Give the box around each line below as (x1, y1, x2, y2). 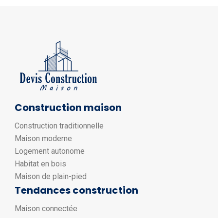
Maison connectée (15, 204, 77, 214)
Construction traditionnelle (15, 121, 104, 131)
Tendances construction (15, 183, 138, 198)
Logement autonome (15, 146, 85, 156)
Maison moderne (15, 134, 72, 144)
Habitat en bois (15, 159, 66, 169)
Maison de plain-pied (15, 172, 87, 182)
